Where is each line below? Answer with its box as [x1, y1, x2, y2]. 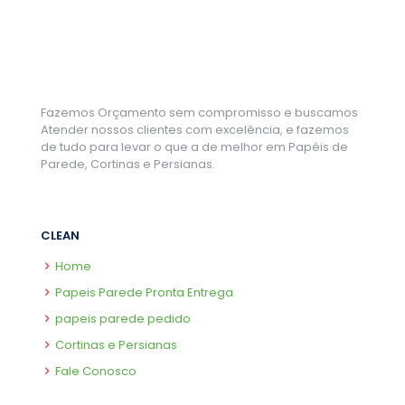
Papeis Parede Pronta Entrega [55, 283, 233, 301]
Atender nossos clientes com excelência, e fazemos [41, 120, 349, 138]
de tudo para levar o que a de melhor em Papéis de [41, 137, 348, 155]
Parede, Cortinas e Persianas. [41, 155, 215, 173]
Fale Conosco [55, 362, 137, 380]
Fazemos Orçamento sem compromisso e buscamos [41, 103, 358, 121]
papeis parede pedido [55, 309, 191, 327]
